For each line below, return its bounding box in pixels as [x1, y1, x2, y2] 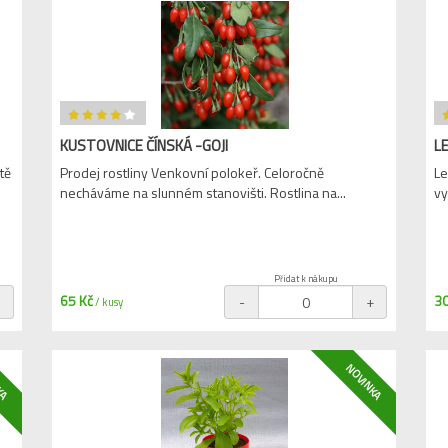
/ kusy [93, 294, 124, 310]
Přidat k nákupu [273, 272, 338, 285]
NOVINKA [341, 360, 386, 404]
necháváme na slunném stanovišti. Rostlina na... [60, 182, 347, 203]
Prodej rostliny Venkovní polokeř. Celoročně [60, 162, 325, 183]
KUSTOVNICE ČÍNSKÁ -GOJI [60, 134, 229, 157]
